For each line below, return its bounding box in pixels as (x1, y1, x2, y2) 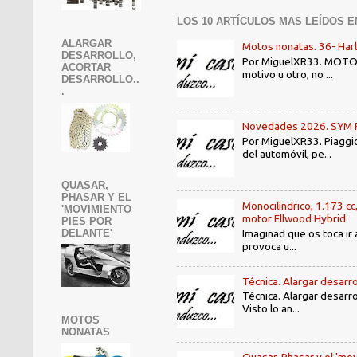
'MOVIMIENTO (61, 202, 131, 215)
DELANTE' (61, 226, 112, 239)
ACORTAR (61, 61, 111, 74)
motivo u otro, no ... (242, 67, 334, 80)
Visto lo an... (242, 302, 300, 316)
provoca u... (242, 239, 297, 253)
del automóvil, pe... (242, 147, 332, 160)
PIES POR (61, 214, 112, 227)
